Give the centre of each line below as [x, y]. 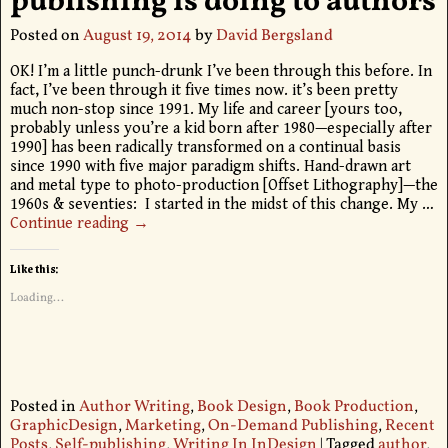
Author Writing [134, 406]
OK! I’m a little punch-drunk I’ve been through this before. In [220, 71]
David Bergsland [274, 35]
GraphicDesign [63, 425]
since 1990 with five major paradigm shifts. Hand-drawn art [210, 166]
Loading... [36, 297]
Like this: [34, 268]
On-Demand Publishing [292, 425]
